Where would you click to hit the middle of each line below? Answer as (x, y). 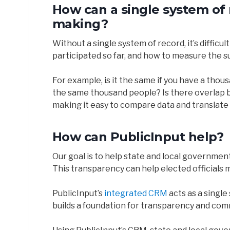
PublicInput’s (78, 193)
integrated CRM (136, 193)
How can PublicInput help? (138, 137)
